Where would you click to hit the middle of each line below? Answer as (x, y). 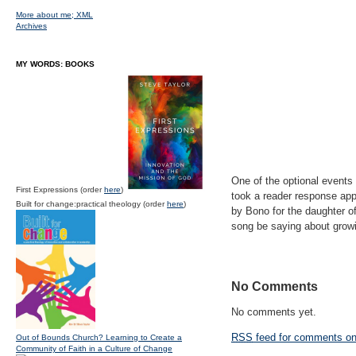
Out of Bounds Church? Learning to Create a (99, 337)
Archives (31, 26)
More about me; (46, 15)
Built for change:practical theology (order (91, 204)
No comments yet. (274, 312)
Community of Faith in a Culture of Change (94, 348)
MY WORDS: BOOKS (55, 64)
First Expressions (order (60, 190)
